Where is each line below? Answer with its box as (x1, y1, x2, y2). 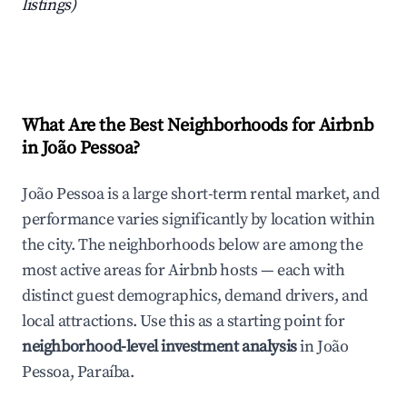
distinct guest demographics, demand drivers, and (22, 285, 368, 307)
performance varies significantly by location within (22, 209, 375, 231)
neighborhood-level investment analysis (22, 336, 297, 358)
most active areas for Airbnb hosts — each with (22, 260, 345, 282)
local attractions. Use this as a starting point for (22, 311, 345, 333)
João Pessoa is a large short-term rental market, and (22, 184, 380, 205)
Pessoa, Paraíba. (22, 362, 134, 383)
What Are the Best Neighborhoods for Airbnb (22, 114, 374, 138)
